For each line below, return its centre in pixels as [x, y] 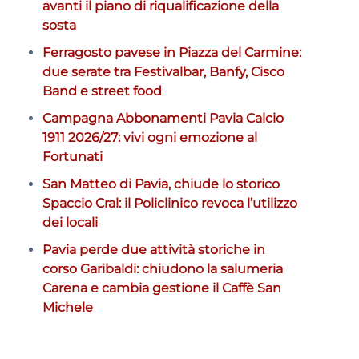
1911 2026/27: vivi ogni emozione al [149, 137]
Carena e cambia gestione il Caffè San [161, 288]
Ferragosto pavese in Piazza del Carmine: [171, 52]
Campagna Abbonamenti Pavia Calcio [163, 118]
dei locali [70, 222]
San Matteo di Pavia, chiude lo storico [161, 184]
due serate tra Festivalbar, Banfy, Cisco [163, 71]
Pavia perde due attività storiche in [153, 249]
